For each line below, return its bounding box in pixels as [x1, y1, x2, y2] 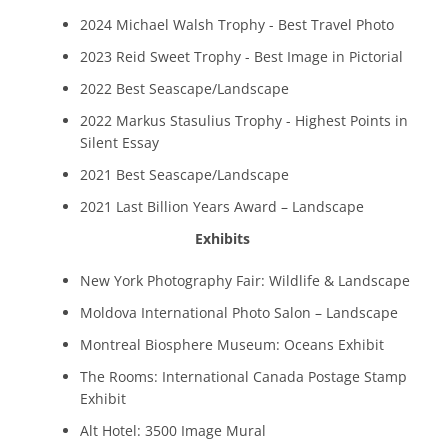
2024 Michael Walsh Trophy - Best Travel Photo [80, 14, 394, 34]
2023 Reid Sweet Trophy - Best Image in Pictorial [80, 46, 403, 66]
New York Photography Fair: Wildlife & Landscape [80, 270, 410, 290]
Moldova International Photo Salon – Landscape [80, 302, 398, 322]
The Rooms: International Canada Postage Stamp [80, 366, 407, 386]
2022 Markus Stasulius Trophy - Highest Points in [80, 110, 408, 130]
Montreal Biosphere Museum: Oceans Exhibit [80, 334, 384, 354]
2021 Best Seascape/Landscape [80, 164, 289, 184]
